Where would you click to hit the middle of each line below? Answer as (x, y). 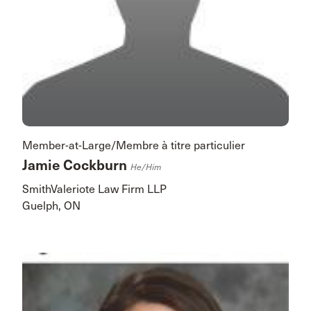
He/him (146, 168)
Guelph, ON (51, 206)
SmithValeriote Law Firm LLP (94, 190)
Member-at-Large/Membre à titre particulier (134, 146)
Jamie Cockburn (76, 166)
